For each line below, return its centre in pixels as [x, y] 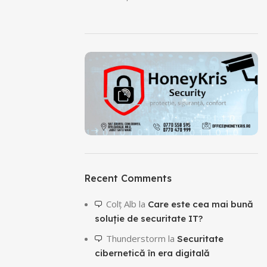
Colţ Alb [121, 204]
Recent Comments [128, 178]
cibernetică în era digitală [152, 253]
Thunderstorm [136, 238]
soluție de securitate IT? [149, 218]
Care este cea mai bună [201, 204]
